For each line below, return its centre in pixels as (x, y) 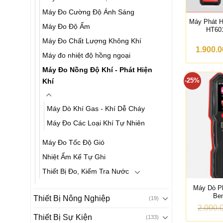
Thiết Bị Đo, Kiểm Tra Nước (86, 171)
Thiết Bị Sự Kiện (63, 217)
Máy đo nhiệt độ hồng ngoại (86, 55)
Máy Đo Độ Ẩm (66, 26)
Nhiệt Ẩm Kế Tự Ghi (74, 157)
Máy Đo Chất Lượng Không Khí (92, 41)
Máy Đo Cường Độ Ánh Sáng (88, 12)
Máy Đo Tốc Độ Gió (73, 142)
